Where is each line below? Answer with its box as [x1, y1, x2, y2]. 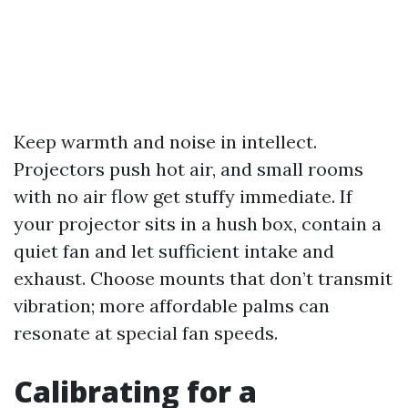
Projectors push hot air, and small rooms [14, 158, 363, 180]
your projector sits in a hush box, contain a [14, 212, 382, 235]
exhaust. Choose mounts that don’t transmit [14, 267, 393, 290]
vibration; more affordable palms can [14, 294, 330, 317]
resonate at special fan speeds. [14, 321, 278, 344]
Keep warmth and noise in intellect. [14, 130, 317, 153]
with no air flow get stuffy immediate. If [14, 185, 352, 208]
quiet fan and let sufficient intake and [14, 240, 334, 262]
